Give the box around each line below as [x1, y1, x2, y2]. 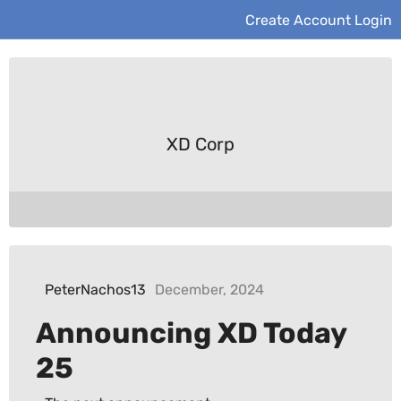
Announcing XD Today [36, 316, 346, 352]
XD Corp [166, 133, 235, 155]
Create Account [245, 11, 351, 28]
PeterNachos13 [45, 281, 146, 299]
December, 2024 [155, 281, 264, 299]
